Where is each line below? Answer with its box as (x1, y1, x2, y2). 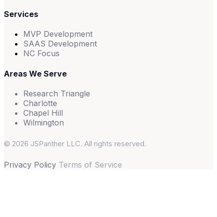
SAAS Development (23, 39, 97, 49)
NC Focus (23, 48, 60, 59)
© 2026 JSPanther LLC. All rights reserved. (4, 139, 146, 148)
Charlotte (23, 98, 57, 108)
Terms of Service (59, 159, 122, 170)
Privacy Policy (4, 159, 56, 170)
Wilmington (23, 117, 64, 127)
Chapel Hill (23, 108, 63, 118)
